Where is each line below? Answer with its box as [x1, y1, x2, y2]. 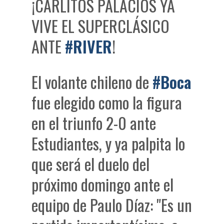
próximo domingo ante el [31, 172, 174, 196]
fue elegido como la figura [31, 90, 182, 114]
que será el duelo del [31, 152, 150, 176]
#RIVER [65, 34, 112, 58]
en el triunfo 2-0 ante [31, 111, 156, 135]
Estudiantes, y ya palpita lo [31, 131, 185, 155]
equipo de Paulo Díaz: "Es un [31, 193, 192, 217]
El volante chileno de [31, 70, 153, 94]
